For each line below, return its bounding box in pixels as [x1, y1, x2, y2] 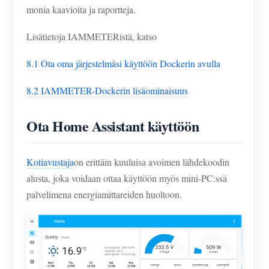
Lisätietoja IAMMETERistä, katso [26, 30, 157, 43]
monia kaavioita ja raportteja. [26, 3, 136, 16]
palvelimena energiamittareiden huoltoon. [26, 188, 182, 201]
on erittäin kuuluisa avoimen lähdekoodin [74, 156, 229, 169]
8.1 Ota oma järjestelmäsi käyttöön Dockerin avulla [26, 57, 220, 70]
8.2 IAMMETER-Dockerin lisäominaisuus [26, 84, 188, 97]
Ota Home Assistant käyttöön [26, 115, 199, 137]
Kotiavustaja [26, 156, 74, 169]
